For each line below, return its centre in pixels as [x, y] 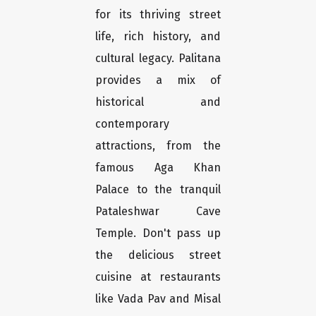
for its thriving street [158, 15]
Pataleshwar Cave [158, 212]
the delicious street [158, 255]
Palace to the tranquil [158, 190]
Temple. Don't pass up [158, 233]
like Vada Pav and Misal [158, 299]
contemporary [132, 124]
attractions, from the [158, 146]
